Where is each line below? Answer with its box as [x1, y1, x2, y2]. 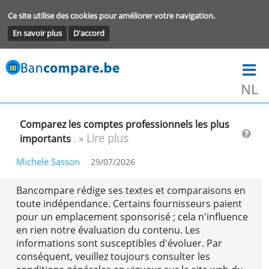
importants [22, 150, 83, 165]
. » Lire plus [83, 148, 145, 165]
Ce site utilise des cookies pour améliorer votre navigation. [8, 11, 245, 24]
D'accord [83, 31, 119, 44]
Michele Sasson [18, 176, 91, 190]
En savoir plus [14, 31, 71, 44]
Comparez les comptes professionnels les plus [22, 133, 261, 149]
